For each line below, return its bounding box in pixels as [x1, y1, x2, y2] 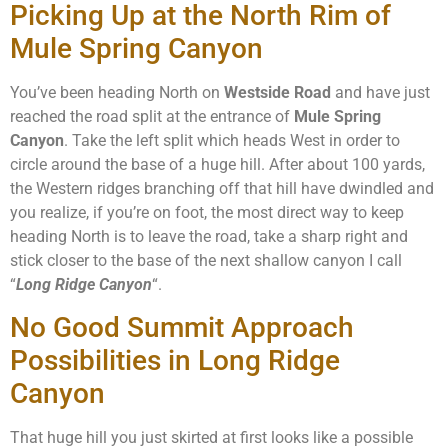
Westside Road [224, 82, 331, 102]
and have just [331, 82, 430, 102]
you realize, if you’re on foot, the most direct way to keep [10, 202, 404, 222]
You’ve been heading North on [10, 82, 224, 102]
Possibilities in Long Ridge [10, 344, 340, 378]
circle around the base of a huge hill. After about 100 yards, [10, 154, 425, 174]
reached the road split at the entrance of [10, 106, 294, 126]
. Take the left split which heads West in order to [64, 130, 400, 150]
